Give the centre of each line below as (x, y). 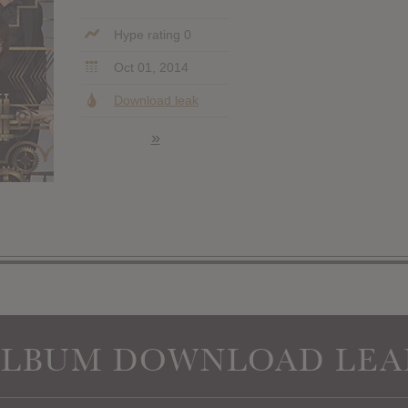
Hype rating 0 (150, 34)
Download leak (156, 100)
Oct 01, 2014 (149, 67)
